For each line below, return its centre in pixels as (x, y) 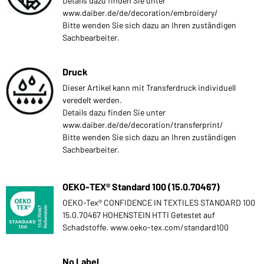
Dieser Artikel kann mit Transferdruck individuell (149, 87)
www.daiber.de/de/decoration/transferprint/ (143, 124)
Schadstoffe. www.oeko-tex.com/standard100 (146, 227)
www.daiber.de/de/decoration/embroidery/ (140, 12)
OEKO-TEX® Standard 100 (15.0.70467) (141, 186)
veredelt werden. (92, 100)
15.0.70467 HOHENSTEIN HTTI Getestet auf (139, 214)
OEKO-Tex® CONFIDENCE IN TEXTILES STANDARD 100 (159, 202)
